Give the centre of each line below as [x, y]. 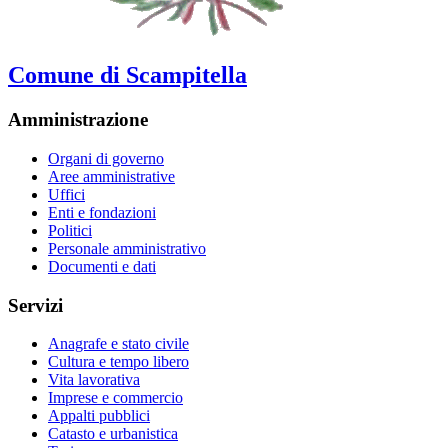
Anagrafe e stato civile [118, 344]
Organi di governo [106, 158]
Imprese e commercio [115, 398]
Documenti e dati [102, 266]
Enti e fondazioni [102, 212]
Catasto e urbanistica [113, 434]
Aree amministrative [111, 176]
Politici [70, 230]
